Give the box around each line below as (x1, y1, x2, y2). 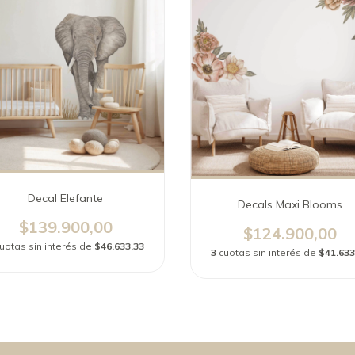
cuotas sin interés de (219, 246, 319, 258)
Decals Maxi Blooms (237, 197, 342, 212)
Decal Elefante (28, 191, 103, 206)
